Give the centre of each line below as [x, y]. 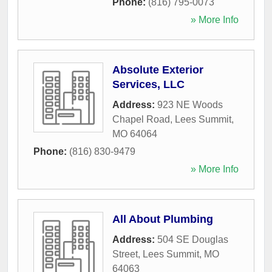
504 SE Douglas [193, 239]
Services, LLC [148, 84]
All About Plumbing [163, 219]
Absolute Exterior [158, 70]
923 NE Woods [190, 104]
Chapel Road [141, 119]
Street [125, 254]
